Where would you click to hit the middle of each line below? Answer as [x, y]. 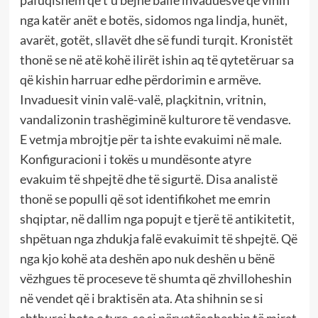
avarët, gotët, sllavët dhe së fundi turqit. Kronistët [156, 40]
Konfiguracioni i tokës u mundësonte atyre [135, 159]
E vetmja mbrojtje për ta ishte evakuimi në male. [150, 139]
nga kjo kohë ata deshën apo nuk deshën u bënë [147, 259]
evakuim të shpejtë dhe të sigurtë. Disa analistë [148, 179]
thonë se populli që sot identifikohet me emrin [145, 199]
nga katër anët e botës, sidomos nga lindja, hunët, [153, 20]
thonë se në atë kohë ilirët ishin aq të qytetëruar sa [157, 60]
